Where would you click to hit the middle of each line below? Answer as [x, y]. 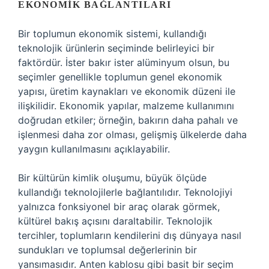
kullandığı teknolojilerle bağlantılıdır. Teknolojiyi [125, 192]
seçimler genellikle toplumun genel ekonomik [120, 77]
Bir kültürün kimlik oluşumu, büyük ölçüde [112, 178]
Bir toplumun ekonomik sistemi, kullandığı [112, 34]
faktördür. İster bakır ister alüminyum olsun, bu [124, 62]
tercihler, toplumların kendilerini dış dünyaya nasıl [130, 235]
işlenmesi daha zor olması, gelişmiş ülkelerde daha [132, 134]
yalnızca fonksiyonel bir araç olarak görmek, [119, 207]
